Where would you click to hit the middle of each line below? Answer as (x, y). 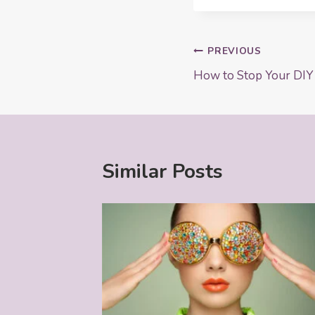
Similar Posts (162, 171)
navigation (241, 85)
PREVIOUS (234, 51)
